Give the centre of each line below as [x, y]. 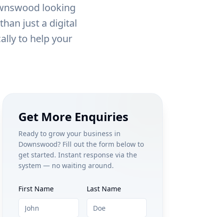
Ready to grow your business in [70, 133]
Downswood [38, 144]
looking [57, 8]
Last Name [104, 189]
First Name [36, 189]
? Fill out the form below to [101, 144]
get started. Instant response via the [78, 155]
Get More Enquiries [74, 116]
